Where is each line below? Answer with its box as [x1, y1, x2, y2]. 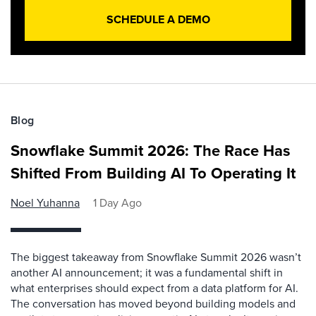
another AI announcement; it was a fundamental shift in [11, 265, 283, 281]
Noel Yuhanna [11, 195, 80, 211]
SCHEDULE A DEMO [106, 11, 210, 28]
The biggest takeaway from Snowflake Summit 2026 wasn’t [11, 249, 301, 265]
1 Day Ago [93, 195, 142, 211]
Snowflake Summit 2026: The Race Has [11, 139, 291, 162]
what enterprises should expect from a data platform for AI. [11, 280, 298, 296]
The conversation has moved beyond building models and [11, 296, 296, 312]
